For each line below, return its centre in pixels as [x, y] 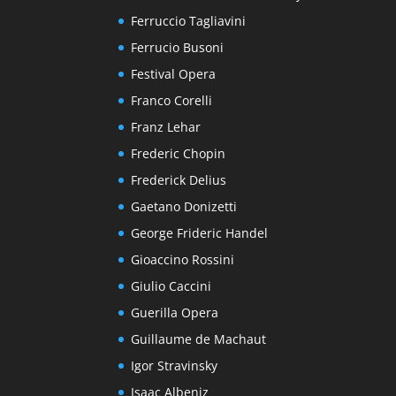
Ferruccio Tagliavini [189, 21]
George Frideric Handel [200, 233]
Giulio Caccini [171, 286]
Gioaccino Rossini [183, 260]
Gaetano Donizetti [184, 207]
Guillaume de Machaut [199, 339]
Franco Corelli [172, 101]
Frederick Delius [179, 180]
